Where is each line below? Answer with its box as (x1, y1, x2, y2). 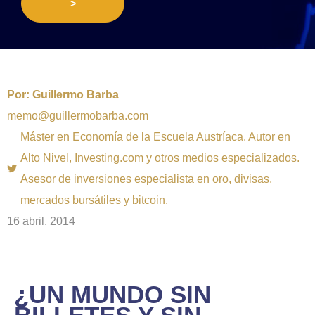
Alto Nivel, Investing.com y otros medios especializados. (20, 151, 300, 164)
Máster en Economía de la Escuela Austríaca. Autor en (20, 130, 290, 143)
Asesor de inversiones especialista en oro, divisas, (20, 172, 272, 185)
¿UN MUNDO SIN (14, 280, 211, 308)
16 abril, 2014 (7, 214, 75, 227)
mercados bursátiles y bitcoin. (20, 193, 168, 206)
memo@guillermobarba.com (7, 109, 148, 122)
